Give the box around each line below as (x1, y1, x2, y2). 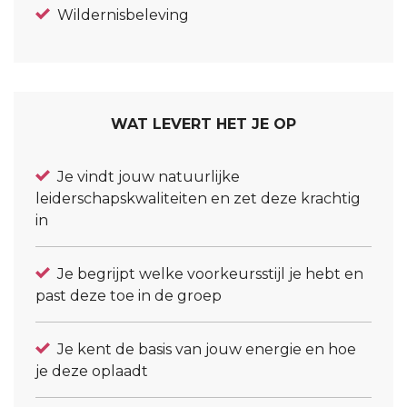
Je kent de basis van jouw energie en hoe (57, 340, 356, 358)
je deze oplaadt (35, 362, 148, 380)
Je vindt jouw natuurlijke (57, 167, 240, 185)
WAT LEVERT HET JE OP (111, 114, 296, 133)
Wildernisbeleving (57, 5, 189, 24)
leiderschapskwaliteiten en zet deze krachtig (35, 189, 361, 207)
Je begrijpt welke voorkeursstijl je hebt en (57, 264, 363, 283)
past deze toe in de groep (35, 286, 222, 304)
